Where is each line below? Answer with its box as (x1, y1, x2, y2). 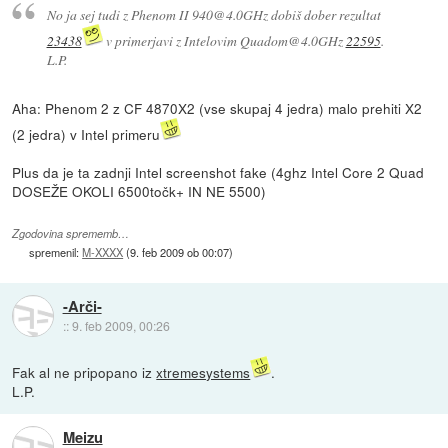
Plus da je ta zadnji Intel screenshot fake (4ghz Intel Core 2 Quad (12, 162, 425, 183)
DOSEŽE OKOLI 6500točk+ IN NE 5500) (12, 181, 267, 202)
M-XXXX (82, 243, 124, 260)
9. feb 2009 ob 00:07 (130, 243, 230, 260)
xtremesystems (156, 362, 251, 383)
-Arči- (62, 294, 102, 317)
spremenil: (29, 243, 83, 260)
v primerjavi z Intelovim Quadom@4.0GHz (102, 31, 346, 51)
